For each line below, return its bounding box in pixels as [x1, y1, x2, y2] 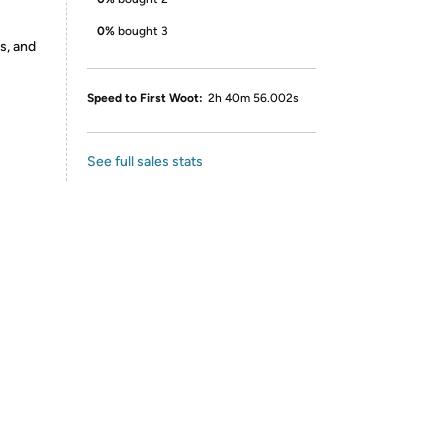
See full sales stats [87, 153, 203, 170]
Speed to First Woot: [87, 91, 203, 105]
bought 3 [118, 24, 168, 38]
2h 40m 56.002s [208, 91, 299, 105]
